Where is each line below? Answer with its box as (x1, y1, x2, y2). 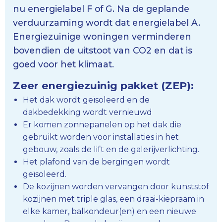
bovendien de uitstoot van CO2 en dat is (13, 45, 192, 55)
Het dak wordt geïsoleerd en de (23, 95, 150, 105)
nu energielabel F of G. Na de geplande (13, 3, 189, 14)
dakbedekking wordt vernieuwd (23, 107, 152, 117)
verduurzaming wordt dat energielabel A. (13, 17, 200, 28)
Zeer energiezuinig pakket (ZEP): (13, 79, 194, 92)
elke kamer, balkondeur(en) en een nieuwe (23, 206, 196, 216)
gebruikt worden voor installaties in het (23, 132, 179, 142)
